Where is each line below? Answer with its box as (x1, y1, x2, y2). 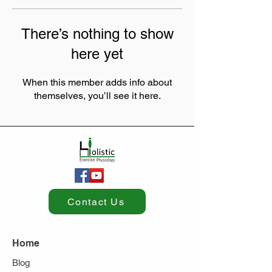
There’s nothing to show (21, 25, 174, 42)
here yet (71, 46, 123, 62)
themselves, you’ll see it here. (33, 90, 161, 101)
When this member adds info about (22, 76, 172, 88)
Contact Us (67, 195, 125, 208)
